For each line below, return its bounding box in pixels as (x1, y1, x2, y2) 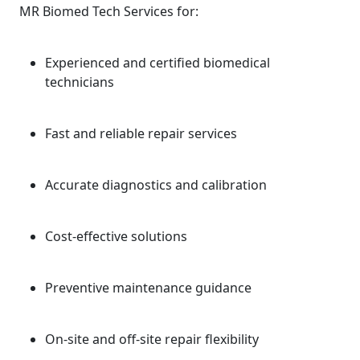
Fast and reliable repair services (45, 125, 237, 142)
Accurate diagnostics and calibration (45, 176, 267, 194)
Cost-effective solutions (45, 227, 187, 245)
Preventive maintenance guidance (45, 279, 252, 297)
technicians (45, 73, 114, 91)
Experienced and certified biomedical (45, 54, 270, 72)
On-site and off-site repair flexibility (45, 330, 259, 348)
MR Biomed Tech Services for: (19, 2, 198, 20)
